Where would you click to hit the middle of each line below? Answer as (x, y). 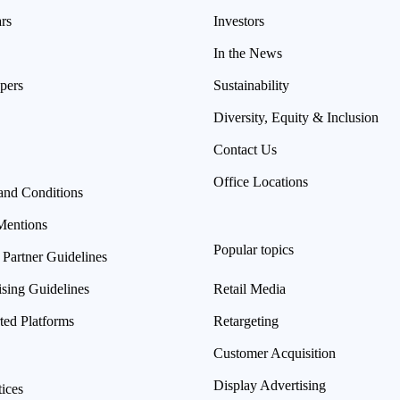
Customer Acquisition (275, 353)
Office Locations (261, 181)
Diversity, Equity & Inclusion (296, 117)
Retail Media (250, 288)
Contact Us (245, 149)
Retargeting (246, 321)
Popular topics (254, 249)
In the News (248, 53)
